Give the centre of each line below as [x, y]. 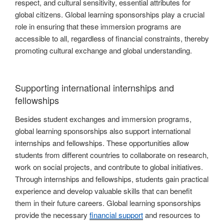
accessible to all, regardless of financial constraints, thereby [112, 38]
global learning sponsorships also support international [103, 131]
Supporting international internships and [94, 87]
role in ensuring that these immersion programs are [98, 26]
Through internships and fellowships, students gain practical [112, 179]
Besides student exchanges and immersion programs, [103, 119]
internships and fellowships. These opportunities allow [102, 143]
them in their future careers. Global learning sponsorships [108, 203]
